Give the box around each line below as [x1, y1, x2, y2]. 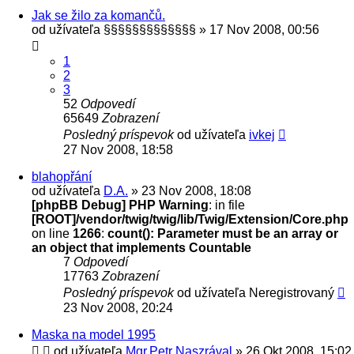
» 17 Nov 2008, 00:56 [196, 22, 319, 36]
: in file [209, 198, 245, 212]
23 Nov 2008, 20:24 [63, 300, 173, 314]
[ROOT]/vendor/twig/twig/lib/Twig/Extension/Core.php [32, 212, 348, 226]
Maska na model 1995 [32, 327, 156, 341]
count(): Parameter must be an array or [107, 226, 338, 240]
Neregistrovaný [249, 285, 334, 299]
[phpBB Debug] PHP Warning [32, 198, 209, 212]
